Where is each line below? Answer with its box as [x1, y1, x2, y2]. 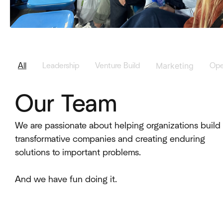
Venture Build [95, 61, 140, 70]
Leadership [42, 61, 79, 70]
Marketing [156, 60, 194, 71]
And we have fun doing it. [15, 174, 117, 184]
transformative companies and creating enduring [15, 134, 205, 144]
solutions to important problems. [15, 147, 141, 157]
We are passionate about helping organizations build [15, 120, 221, 130]
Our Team [15, 92, 117, 116]
